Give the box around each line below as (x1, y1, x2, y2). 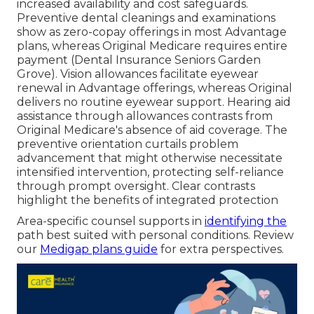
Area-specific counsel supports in (17, 214, 205, 228)
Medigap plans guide (40, 243, 158, 257)
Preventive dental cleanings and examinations (17, 11, 275, 25)
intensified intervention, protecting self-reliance (17, 165, 284, 179)
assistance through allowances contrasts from (17, 109, 273, 123)
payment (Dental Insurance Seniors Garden (17, 53, 261, 67)
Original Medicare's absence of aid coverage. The (17, 123, 287, 137)
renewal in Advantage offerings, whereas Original (17, 81, 292, 95)
